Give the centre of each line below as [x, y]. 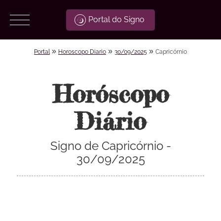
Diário [110, 121]
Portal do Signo [116, 19]
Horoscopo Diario [82, 52]
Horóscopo [110, 94]
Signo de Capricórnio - [110, 146]
